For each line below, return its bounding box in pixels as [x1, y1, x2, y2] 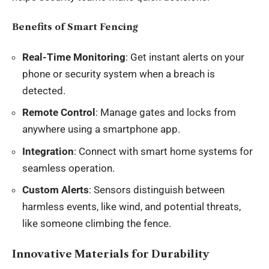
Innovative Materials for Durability [12, 247, 210, 260]
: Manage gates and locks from [95, 106, 236, 118]
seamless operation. [22, 162, 115, 174]
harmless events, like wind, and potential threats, [22, 201, 241, 213]
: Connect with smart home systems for [74, 145, 253, 157]
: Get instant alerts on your [125, 50, 244, 63]
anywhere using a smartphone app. [22, 123, 180, 135]
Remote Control [22, 106, 95, 118]
